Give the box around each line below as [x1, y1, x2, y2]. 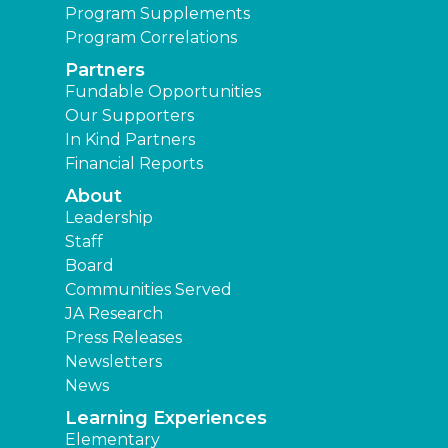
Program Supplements [65, 3, 250, 23]
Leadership [65, 207, 153, 227]
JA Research [65, 303, 163, 323]
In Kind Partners [65, 129, 195, 149]
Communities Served [65, 279, 232, 299]
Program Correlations [65, 27, 237, 47]
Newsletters [65, 351, 162, 371]
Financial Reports [65, 153, 203, 173]
